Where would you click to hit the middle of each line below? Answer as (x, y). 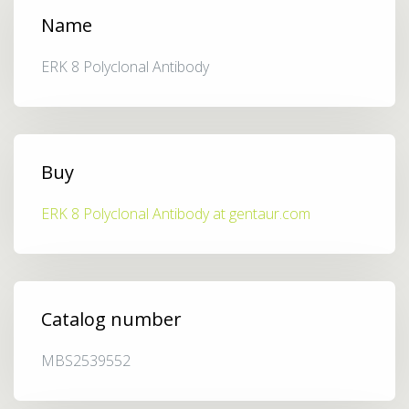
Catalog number (111, 319)
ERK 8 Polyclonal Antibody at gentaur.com (176, 214)
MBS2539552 (86, 361)
